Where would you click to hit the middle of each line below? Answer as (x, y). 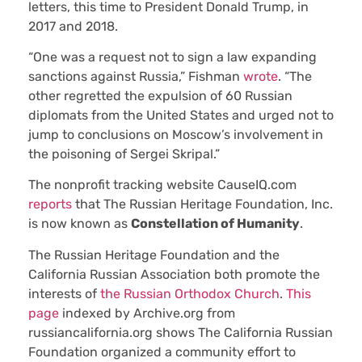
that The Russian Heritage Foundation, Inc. (202, 204)
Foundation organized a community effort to (162, 351)
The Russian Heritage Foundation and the (154, 255)
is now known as (80, 224)
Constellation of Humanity (215, 224)
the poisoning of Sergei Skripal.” (124, 154)
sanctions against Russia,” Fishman (136, 76)
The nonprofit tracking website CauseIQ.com (162, 185)
